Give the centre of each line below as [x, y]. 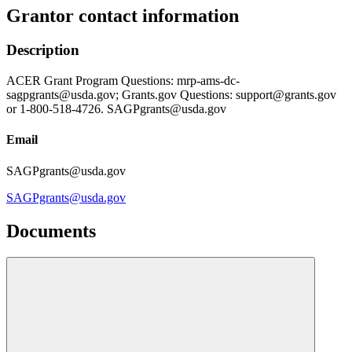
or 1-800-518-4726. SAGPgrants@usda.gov [116, 109]
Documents [51, 231]
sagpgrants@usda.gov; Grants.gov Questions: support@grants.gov [171, 95]
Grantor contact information [123, 15]
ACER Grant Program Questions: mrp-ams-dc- [123, 81]
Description [43, 50]
